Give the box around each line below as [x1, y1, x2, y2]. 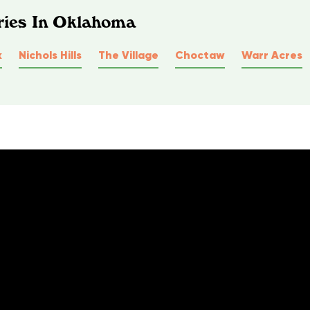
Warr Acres [241, 47, 302, 62]
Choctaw [175, 47, 225, 62]
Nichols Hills [19, 47, 82, 62]
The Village [98, 47, 158, 62]
